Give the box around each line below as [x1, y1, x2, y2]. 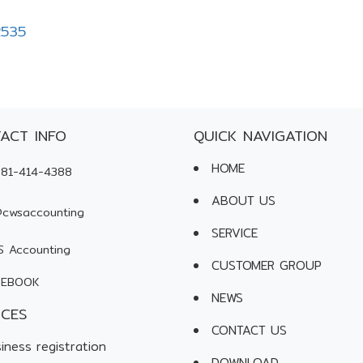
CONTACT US [211, 321, 287, 340]
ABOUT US [211, 191, 275, 210]
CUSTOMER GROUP [211, 256, 322, 275]
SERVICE [211, 224, 258, 242]
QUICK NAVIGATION [194, 124, 327, 147]
